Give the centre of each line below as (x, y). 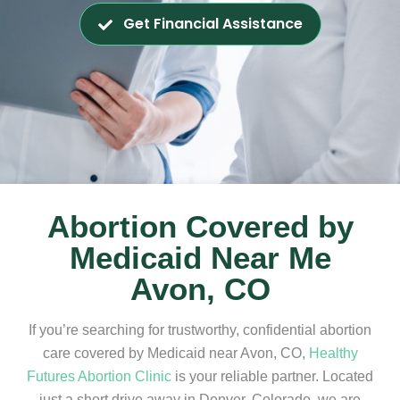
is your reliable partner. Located (272, 377)
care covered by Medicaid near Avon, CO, (175, 354)
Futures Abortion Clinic (99, 377)
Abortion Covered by (200, 227)
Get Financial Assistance (212, 24)
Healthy (333, 354)
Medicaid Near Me (200, 258)
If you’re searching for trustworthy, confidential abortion (200, 330)
